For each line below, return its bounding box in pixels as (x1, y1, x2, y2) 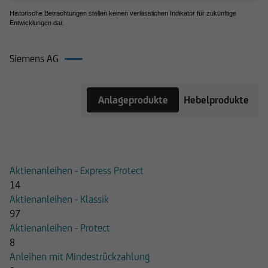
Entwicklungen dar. (10, 19, 64, 26)
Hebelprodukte (184, 94, 249, 106)
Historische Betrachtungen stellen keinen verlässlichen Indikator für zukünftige (10, 10, 236, 17)
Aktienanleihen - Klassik (10, 193, 109, 206)
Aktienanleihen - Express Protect (10, 165, 144, 177)
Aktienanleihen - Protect (10, 222, 110, 234)
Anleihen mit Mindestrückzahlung (10, 251, 150, 263)
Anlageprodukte (98, 94, 168, 106)
